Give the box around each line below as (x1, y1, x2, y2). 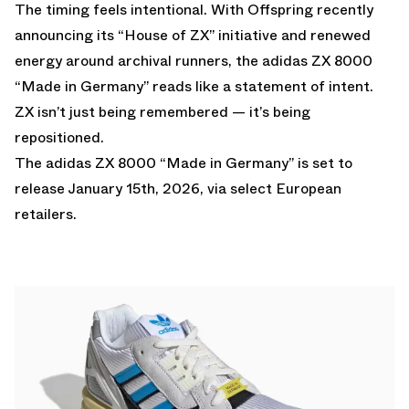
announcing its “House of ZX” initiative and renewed (15, 24, 371, 46)
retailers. (15, 203, 77, 225)
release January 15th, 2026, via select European (15, 177, 341, 199)
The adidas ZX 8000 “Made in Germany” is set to (15, 152, 352, 173)
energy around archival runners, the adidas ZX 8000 (15, 49, 372, 71)
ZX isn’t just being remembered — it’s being (15, 100, 310, 122)
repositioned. (15, 126, 104, 148)
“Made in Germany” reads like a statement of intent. (15, 75, 373, 97)
